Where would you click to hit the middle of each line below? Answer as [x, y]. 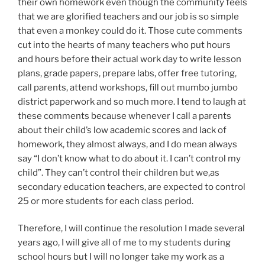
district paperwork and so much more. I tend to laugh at [132, 101]
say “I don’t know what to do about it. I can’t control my [129, 158]
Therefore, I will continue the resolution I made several [131, 229]
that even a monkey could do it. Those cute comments [130, 30]
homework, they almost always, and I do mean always [127, 144]
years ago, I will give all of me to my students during [124, 243]
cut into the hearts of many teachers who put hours [124, 45]
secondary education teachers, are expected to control [132, 187]
